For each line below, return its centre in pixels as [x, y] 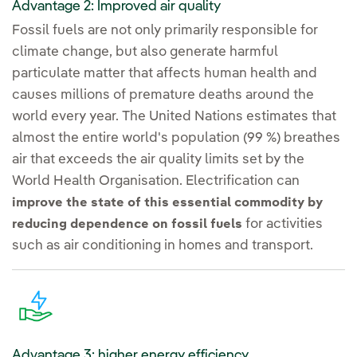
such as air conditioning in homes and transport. [163, 246]
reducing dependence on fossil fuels [129, 225]
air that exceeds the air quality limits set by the [158, 160]
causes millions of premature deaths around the [163, 96]
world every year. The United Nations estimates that [174, 117]
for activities [284, 225]
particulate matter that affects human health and [165, 74]
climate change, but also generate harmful [145, 53]
